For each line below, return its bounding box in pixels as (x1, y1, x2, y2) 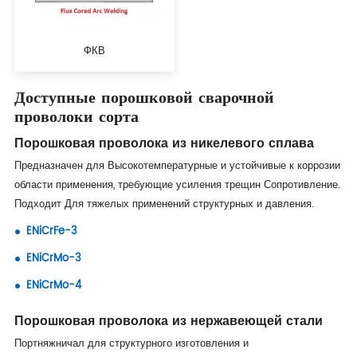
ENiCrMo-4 (25, 277, 81, 294)
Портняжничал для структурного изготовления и (14, 335, 249, 352)
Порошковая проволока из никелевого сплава (14, 132, 314, 154)
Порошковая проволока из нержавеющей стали (14, 310, 323, 331)
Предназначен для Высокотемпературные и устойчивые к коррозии (14, 157, 340, 175)
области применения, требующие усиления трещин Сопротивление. (14, 176, 340, 194)
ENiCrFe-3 (25, 222, 77, 240)
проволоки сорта (14, 105, 139, 126)
